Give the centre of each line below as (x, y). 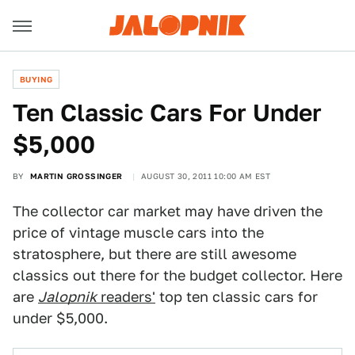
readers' (126, 297)
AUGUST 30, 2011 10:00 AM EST (206, 176)
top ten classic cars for (237, 297)
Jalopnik (67, 297)
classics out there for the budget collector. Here (177, 275)
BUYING (36, 79)
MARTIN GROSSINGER (76, 176)
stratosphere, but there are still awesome (155, 254)
